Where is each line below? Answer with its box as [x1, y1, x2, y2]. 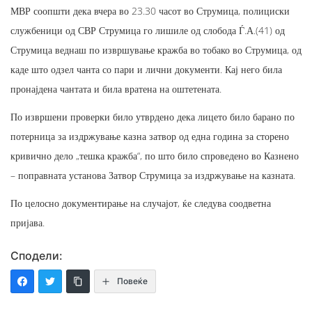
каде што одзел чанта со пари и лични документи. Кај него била [10, 62, 282, 76]
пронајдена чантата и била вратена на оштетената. [10, 81, 221, 95]
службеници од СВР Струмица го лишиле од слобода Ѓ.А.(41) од [10, 23, 285, 37]
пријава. [10, 215, 45, 229]
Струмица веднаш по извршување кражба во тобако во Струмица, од [10, 42, 302, 56]
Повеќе [117, 275, 148, 286]
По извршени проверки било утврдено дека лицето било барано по [10, 109, 295, 123]
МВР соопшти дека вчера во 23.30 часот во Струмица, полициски [10, 3, 290, 17]
